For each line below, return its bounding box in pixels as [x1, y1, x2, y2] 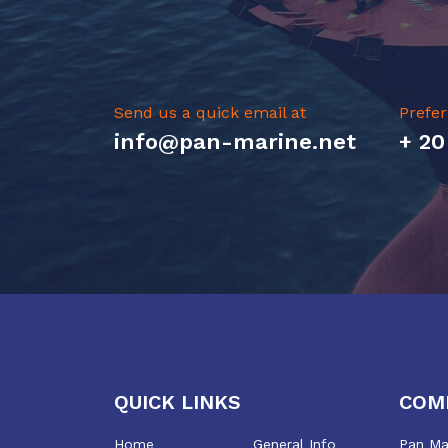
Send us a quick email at [114, 103, 306, 122]
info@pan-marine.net [114, 129, 356, 154]
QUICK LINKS [114, 390, 241, 414]
